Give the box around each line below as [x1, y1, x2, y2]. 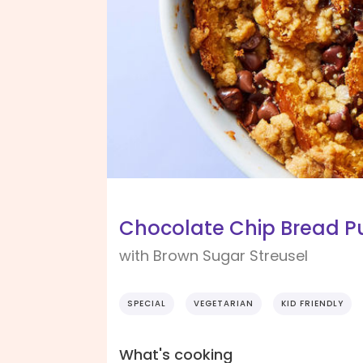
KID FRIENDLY [281, 297, 344, 310]
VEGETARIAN [194, 297, 254, 310]
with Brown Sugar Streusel [119, 246, 308, 267]
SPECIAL [127, 297, 166, 310]
